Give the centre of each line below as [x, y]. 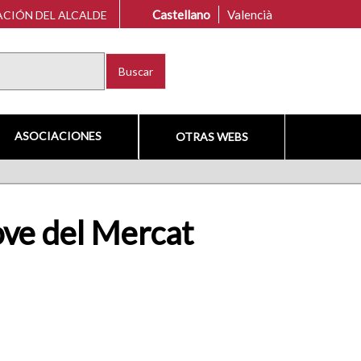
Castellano [181, 14]
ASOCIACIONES [58, 136]
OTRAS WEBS [212, 137]
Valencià [250, 14]
